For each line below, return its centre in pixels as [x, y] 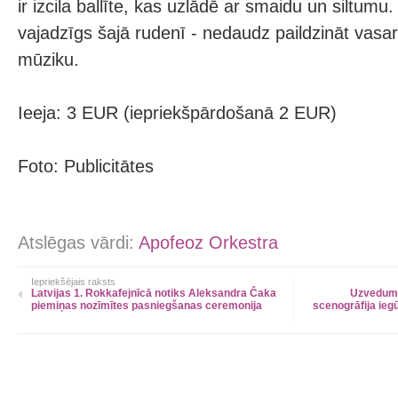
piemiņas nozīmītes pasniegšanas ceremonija [147, 306]
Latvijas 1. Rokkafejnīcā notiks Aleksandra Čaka [154, 293]
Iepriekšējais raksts [73, 282]
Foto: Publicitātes [86, 166]
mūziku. [48, 60]
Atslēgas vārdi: [78, 243]
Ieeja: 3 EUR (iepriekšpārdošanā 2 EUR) [177, 113]
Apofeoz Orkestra [208, 243]
